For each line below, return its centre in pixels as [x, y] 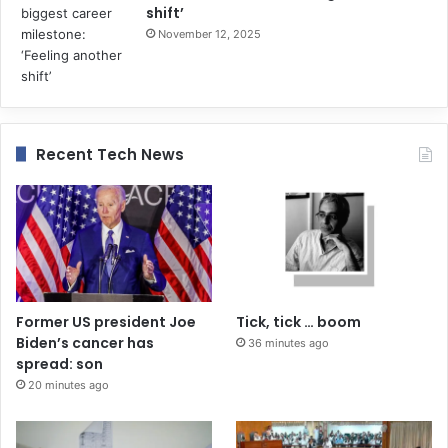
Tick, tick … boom [299, 322]
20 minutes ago [68, 385]
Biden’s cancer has [85, 343]
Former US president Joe [106, 322]
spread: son [59, 364]
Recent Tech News [110, 154]
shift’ [165, 12]
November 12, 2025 [209, 33]
